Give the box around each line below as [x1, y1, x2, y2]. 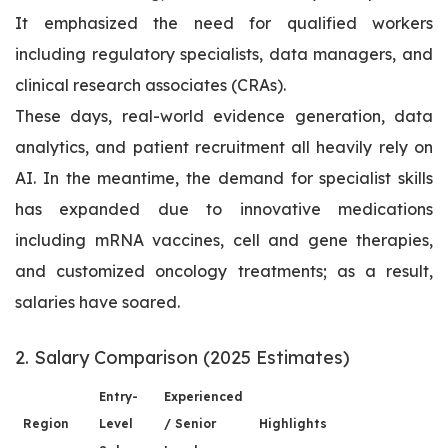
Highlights [259, 416, 327, 432]
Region [23, 416, 69, 432]
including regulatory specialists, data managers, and [15, 44, 433, 65]
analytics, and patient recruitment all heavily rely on [15, 137, 433, 158]
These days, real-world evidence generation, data [15, 106, 433, 127]
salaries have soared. [15, 292, 180, 313]
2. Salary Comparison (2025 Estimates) [15, 346, 350, 370]
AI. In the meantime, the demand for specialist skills [15, 168, 433, 189]
